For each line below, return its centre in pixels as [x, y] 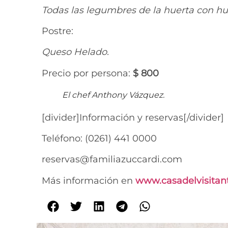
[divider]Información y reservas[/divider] [133, 117]
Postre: [58, 31]
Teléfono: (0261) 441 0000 [99, 139]
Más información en [89, 180]
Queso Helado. [75, 52]
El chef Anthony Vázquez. [113, 95]
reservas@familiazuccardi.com [112, 160]
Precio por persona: [87, 73]
